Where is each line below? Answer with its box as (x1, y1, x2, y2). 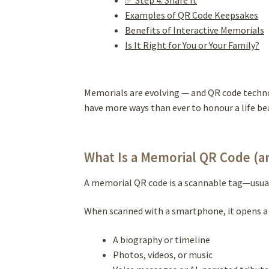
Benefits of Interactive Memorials (125, 23, 265, 36)
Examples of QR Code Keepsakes (125, 8, 259, 21)
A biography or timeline (113, 234, 211, 246)
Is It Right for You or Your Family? (125, 38, 260, 51)
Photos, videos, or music (113, 249, 213, 261)
